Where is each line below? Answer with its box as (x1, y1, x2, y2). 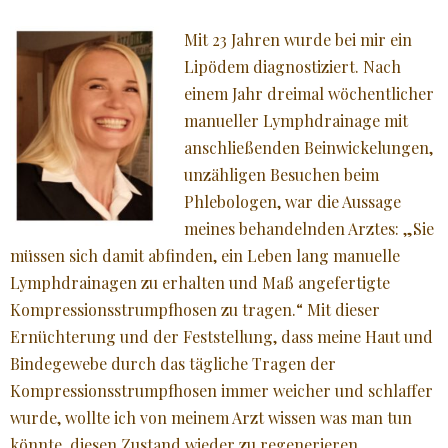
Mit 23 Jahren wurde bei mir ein (184, 28, 412, 50)
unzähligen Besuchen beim (184, 163, 379, 185)
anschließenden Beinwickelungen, (184, 136, 433, 158)
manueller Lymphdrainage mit (184, 109, 408, 131)
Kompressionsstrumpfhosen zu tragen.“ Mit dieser (10, 298, 380, 320)
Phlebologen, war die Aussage (184, 190, 401, 212)
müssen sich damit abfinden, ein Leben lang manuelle (10, 244, 400, 266)
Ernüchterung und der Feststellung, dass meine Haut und (10, 325, 433, 347)
